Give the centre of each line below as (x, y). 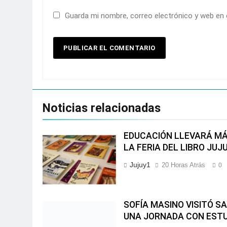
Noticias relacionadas (102, 108)
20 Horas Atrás (183, 165)
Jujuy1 (140, 165)
